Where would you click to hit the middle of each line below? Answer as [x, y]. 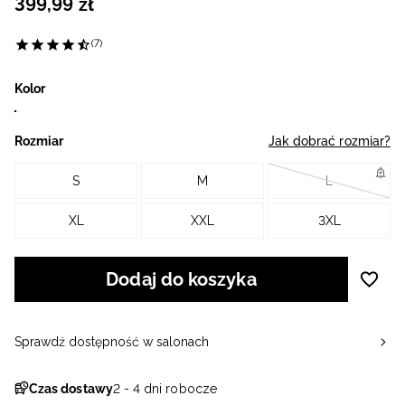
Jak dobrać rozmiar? [329, 141]
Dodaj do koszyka [181, 280]
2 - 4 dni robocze [165, 389]
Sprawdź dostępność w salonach [112, 342]
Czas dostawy [71, 389]
